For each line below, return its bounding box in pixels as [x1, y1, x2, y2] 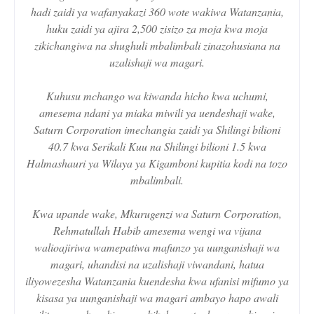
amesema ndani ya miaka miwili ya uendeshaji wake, [39, 104, 275, 120]
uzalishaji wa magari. [109, 54, 205, 69]
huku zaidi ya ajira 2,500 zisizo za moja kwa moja [46, 20, 268, 36]
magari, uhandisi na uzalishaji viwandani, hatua [50, 256, 264, 271]
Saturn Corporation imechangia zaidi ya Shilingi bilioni [34, 121, 280, 137]
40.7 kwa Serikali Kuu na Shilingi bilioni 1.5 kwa [48, 138, 266, 153]
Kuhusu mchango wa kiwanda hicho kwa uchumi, [46, 88, 268, 103]
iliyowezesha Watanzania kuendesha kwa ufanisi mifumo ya [25, 273, 289, 288]
